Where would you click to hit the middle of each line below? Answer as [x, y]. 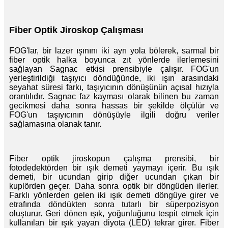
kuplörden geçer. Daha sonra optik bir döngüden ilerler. [114, 186]
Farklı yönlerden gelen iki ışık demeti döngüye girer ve [114, 195]
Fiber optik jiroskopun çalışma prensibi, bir [114, 158]
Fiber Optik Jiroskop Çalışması [76, 30]
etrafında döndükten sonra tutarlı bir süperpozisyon [114, 204]
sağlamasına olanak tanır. [55, 124]
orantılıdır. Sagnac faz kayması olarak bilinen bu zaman [114, 96]
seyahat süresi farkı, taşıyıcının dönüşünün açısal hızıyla [114, 87]
